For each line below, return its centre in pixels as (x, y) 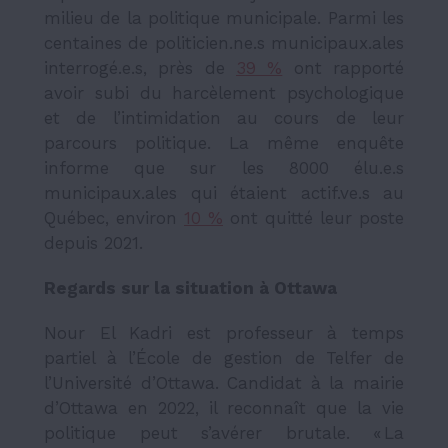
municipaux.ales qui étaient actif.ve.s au (224, 192)
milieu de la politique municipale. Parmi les (224, 17)
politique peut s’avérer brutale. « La (224, 432)
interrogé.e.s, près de (140, 67)
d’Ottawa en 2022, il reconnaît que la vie (224, 407)
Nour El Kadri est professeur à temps (224, 332)
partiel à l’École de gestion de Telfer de (224, 357)
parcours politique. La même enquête (224, 142)
